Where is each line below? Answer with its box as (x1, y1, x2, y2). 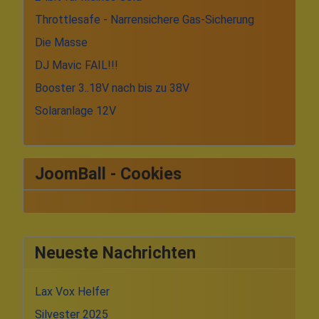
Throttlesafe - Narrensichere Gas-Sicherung (35, 12, 254, 26)
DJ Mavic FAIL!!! (35, 58, 118, 72)
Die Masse (35, 35, 88, 49)
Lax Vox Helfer (35, 284, 110, 298)
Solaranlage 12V (35, 103, 116, 117)
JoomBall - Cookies (35, 163, 182, 184)
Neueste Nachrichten (35, 242, 196, 263)
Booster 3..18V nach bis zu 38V (35, 80, 189, 95)
